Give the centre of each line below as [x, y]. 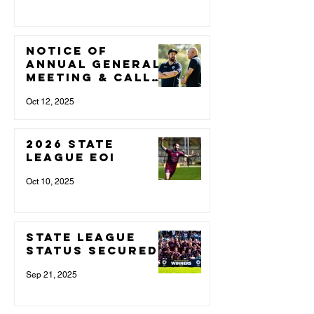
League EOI [71, 157]
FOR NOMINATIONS [97, 91]
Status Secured [92, 251]
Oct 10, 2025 [50, 182]
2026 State [70, 144]
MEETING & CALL [89, 77]
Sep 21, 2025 [52, 275]
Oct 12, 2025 [50, 102]
